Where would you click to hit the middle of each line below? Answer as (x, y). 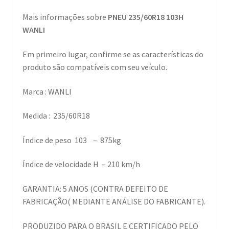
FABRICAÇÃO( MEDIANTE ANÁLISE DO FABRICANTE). (114, 202)
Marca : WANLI (47, 91)
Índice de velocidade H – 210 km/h (81, 164)
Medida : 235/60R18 (56, 116)
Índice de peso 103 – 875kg (72, 140)
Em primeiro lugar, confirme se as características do (113, 54)
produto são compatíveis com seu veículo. (95, 67)
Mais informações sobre (64, 17)
